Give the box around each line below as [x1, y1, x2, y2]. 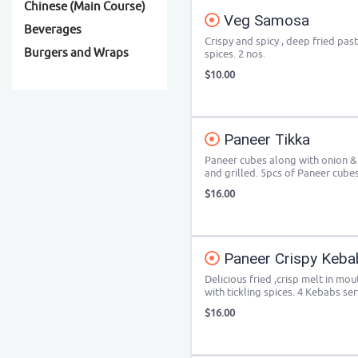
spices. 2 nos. [205, 47, 265, 61]
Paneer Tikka [220, 130, 310, 149]
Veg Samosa [220, 11, 309, 30]
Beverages [24, 22, 82, 38]
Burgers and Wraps [24, 46, 129, 61]
